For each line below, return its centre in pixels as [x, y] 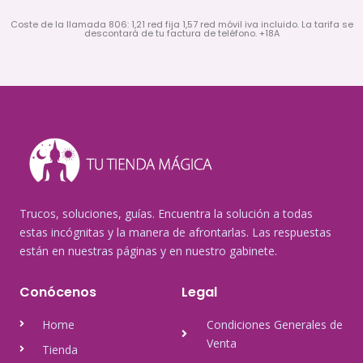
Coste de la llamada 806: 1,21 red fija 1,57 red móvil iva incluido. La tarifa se [181, 24]
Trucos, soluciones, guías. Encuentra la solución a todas [166, 213]
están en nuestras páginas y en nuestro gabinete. [148, 250]
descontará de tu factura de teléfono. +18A [181, 33]
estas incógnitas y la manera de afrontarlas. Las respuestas [175, 232]
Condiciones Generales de [274, 324]
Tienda [60, 349]
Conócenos [58, 292]
